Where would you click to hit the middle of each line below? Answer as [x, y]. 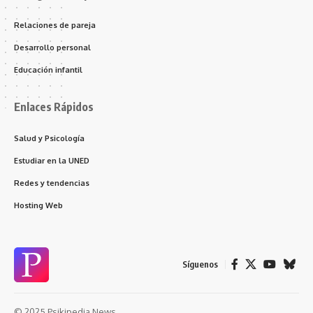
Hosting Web [38, 205]
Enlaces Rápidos [54, 107]
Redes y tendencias [52, 183]
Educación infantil [48, 70]
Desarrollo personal [52, 47]
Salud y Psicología [49, 138]
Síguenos [200, 264]
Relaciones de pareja [55, 25]
